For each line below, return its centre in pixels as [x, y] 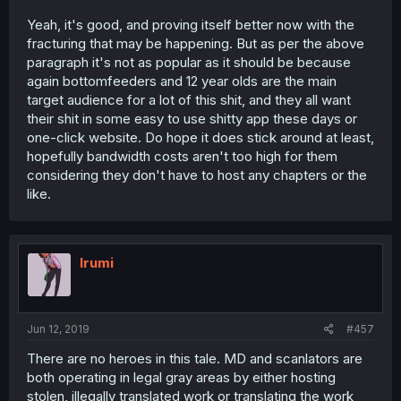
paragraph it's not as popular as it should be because [189, 62]
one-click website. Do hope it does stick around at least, [200, 137]
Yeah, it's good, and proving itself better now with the [191, 25]
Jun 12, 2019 [58, 328]
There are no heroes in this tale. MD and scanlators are [195, 358]
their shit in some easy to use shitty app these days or [192, 119]
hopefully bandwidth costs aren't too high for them [182, 156]
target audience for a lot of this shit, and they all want [189, 100]
